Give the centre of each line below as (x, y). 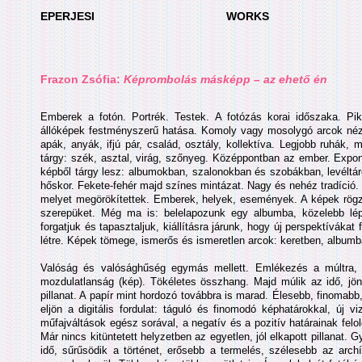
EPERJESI (67, 16)
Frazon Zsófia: (80, 79)
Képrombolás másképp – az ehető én (225, 79)
